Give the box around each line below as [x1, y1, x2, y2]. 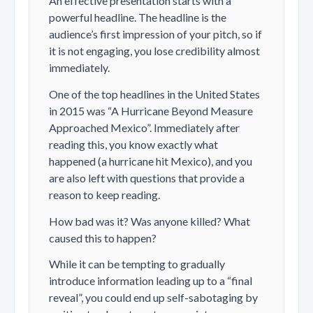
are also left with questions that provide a [49, 171, 245, 185]
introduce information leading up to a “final [49, 274, 252, 288]
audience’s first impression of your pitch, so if [49, 27, 262, 41]
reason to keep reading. [49, 188, 162, 202]
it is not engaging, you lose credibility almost [49, 44, 260, 58]
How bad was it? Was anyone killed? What [49, 214, 250, 228]
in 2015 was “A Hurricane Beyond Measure [49, 104, 253, 118]
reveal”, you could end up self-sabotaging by [49, 291, 258, 305]
